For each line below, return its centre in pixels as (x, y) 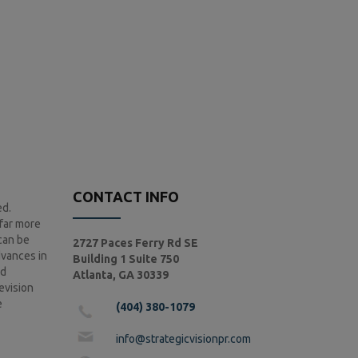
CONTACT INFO (126, 197)
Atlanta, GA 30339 (121, 275)
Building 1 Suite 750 (126, 259)
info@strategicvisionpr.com (183, 339)
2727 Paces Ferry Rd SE (135, 243)
